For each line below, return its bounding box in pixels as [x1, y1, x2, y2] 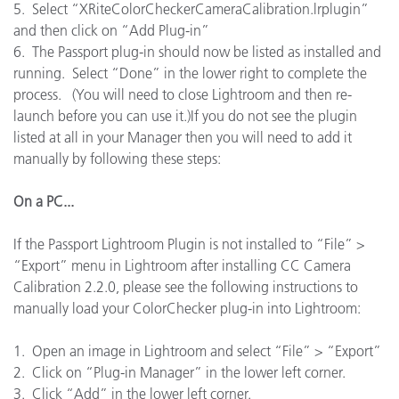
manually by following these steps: [13, 150, 221, 167]
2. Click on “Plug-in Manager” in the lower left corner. [13, 363, 346, 381]
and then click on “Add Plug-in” [13, 21, 209, 39]
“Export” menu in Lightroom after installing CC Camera [13, 256, 351, 274]
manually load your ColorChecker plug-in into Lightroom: [13, 299, 361, 317]
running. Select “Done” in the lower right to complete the [13, 64, 367, 82]
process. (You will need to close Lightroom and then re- [13, 85, 352, 103]
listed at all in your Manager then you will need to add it [13, 128, 352, 146]
